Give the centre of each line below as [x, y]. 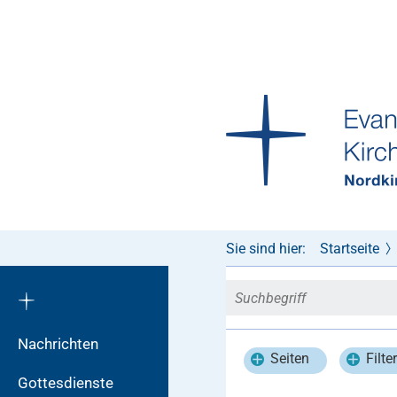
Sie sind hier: [266, 249]
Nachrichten [58, 344]
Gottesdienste [66, 383]
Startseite [350, 249]
